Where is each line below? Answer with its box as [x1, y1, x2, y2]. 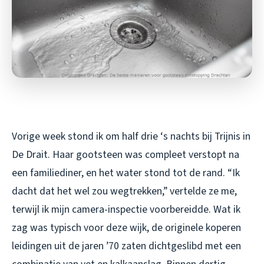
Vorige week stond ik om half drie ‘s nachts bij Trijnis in [12, 128, 250, 144]
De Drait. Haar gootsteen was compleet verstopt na [12, 147, 239, 162]
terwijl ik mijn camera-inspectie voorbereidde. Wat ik [12, 202, 240, 217]
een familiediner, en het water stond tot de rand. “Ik [12, 165, 240, 180]
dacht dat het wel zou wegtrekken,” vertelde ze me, [12, 183, 237, 199]
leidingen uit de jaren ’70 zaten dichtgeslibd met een [12, 238, 241, 253]
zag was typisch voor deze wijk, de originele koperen [12, 220, 241, 235]
